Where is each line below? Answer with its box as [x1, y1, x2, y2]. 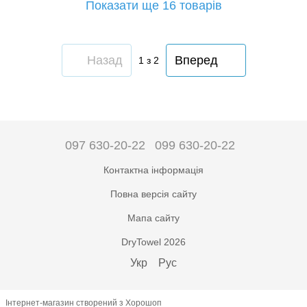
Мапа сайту [127, 212, 180, 223]
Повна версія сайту [110, 188, 197, 199]
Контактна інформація [103, 164, 204, 175]
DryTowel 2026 [121, 236, 186, 247]
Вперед [174, 53, 218, 67]
